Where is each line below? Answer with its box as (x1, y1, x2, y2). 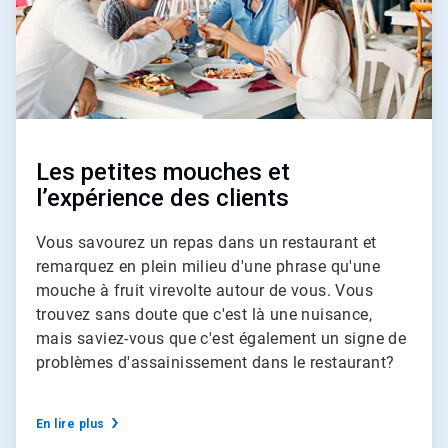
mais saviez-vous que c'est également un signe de (36, 328, 407, 348)
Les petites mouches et (36, 157, 290, 186)
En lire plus (36, 416, 105, 431)
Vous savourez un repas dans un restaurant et (36, 232, 377, 252)
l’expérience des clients (36, 183, 289, 212)
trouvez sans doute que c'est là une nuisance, (36, 304, 372, 324)
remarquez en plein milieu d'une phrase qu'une (36, 256, 380, 276)
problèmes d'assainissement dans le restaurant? (36, 352, 399, 372)
